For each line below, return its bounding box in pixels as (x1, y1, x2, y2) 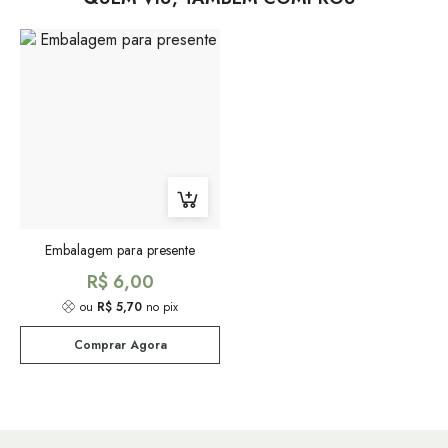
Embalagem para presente (45, 240, 195, 260)
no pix (142, 298, 179, 316)
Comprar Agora (73, 336, 167, 354)
